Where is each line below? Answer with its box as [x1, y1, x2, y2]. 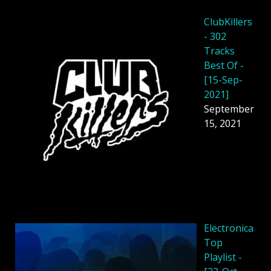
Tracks [204, 44, 235, 57]
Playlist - [204, 250, 242, 264]
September [204, 102, 254, 116]
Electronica [204, 221, 253, 235]
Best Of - [204, 58, 244, 72]
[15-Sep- [204, 73, 243, 87]
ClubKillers [204, 15, 252, 28]
